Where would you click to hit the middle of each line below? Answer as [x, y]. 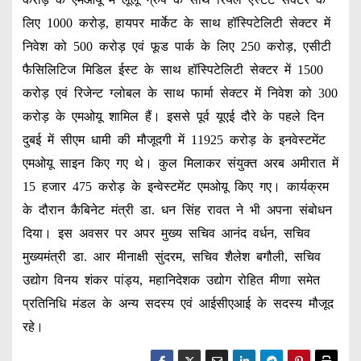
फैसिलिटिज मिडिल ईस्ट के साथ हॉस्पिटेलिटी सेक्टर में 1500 [172, 70]
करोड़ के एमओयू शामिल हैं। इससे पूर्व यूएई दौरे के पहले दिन [173, 117]
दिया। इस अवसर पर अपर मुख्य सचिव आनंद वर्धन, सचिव [166, 234]
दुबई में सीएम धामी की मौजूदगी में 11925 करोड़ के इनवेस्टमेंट [174, 140]
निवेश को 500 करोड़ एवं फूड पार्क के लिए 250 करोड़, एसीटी [176, 47]
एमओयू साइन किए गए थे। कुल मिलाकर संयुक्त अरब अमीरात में [180, 164]
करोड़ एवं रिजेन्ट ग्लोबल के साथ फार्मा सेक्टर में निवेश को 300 [180, 93]
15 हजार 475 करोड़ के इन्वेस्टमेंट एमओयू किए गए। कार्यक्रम [175, 187]
